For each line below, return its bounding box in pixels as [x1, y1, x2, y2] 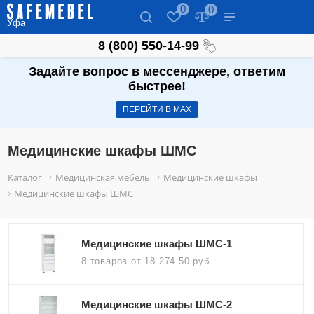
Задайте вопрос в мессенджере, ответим [29, 64, 285, 79]
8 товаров [81, 256, 131, 267]
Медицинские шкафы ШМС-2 [81, 299, 232, 311]
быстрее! [128, 79, 186, 94]
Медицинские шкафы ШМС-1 [81, 238, 232, 250]
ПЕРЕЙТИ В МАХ [123, 104, 191, 115]
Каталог [8, 171, 43, 184]
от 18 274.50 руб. [131, 256, 213, 267]
